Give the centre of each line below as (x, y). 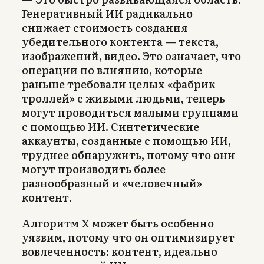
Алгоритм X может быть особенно (118, 223)
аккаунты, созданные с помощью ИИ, (126, 140)
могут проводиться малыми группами (130, 112)
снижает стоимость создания (105, 27)
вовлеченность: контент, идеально (120, 251)
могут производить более (94, 169)
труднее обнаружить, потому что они (128, 154)
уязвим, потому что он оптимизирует (128, 237)
